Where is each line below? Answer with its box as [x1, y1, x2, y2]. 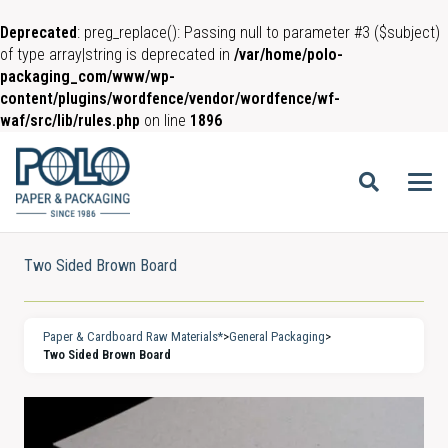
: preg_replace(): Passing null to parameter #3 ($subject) [77, 23, 440, 42]
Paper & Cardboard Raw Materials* [43, 328, 224, 344]
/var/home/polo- [234, 45, 343, 64]
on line [140, 111, 190, 130]
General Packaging [229, 328, 326, 344]
